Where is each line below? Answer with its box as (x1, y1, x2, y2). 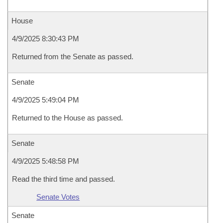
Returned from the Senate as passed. (12, 52, 133, 61)
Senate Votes (36, 193, 80, 201)
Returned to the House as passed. (12, 113, 123, 122)
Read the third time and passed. (12, 175, 115, 183)
